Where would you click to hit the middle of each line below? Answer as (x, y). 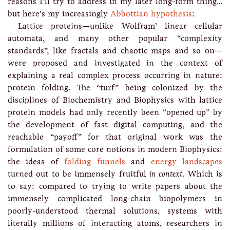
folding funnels (95, 161)
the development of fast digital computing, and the (115, 124)
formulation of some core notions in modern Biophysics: (115, 149)
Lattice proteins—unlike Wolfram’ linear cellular (120, 26)
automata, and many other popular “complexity (115, 38)
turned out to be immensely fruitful (79, 174)
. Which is (203, 174)
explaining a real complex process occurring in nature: (115, 75)
